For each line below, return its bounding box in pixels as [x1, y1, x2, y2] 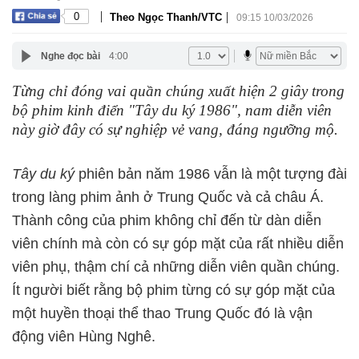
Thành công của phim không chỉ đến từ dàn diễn [12, 212, 321, 228]
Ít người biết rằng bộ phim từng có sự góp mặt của [12, 282, 335, 298]
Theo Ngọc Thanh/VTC [110, 10, 222, 23]
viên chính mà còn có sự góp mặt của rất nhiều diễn [12, 236, 344, 252]
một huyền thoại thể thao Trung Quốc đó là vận [12, 305, 313, 321]
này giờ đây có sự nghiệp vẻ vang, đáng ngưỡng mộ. [12, 121, 338, 138]
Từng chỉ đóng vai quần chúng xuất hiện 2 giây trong [12, 83, 345, 99]
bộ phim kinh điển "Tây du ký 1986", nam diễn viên [12, 102, 332, 119]
